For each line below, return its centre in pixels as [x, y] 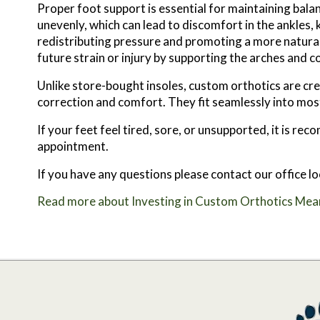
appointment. [73, 146]
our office [280, 174]
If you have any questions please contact [146, 174]
